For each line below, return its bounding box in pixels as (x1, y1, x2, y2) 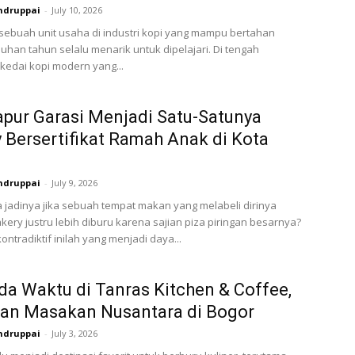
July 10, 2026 (52, 4, 102, 16)
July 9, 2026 (52, 177, 97, 189)
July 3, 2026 (52, 327, 97, 339)
